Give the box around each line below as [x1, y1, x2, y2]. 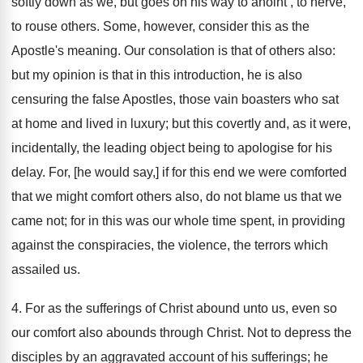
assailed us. [11, 263, 80, 276]
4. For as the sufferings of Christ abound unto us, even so [11, 301, 337, 315]
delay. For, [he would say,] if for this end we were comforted [11, 165, 347, 179]
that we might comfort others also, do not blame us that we [11, 190, 342, 203]
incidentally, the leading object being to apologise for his [11, 141, 332, 155]
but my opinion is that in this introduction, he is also [11, 68, 302, 82]
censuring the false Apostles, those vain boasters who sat [11, 92, 339, 106]
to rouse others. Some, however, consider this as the [11, 19, 310, 33]
